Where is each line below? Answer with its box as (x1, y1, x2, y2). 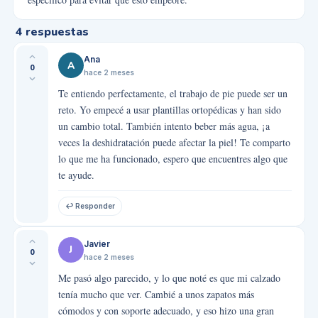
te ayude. (57, 168, 94, 182)
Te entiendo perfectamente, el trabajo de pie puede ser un (57, 87, 287, 100)
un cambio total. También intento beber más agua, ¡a (57, 119, 270, 133)
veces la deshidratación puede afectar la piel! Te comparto (57, 136, 290, 149)
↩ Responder (65, 202, 115, 211)
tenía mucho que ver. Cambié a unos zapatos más (57, 287, 254, 301)
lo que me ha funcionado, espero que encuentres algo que (57, 152, 287, 165)
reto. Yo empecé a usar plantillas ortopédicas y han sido (57, 103, 281, 116)
